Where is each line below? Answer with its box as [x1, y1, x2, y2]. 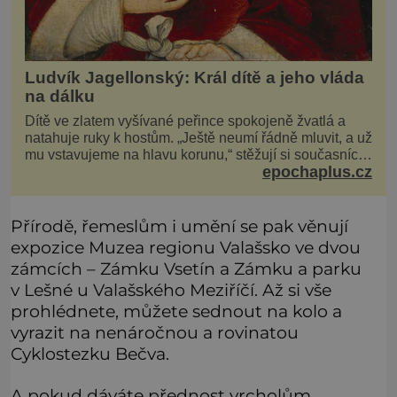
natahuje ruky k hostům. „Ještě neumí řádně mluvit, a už [25, 129, 372, 145]
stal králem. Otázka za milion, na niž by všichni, [25, 180, 320, 196]
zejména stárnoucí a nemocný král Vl [25, 197, 256, 213]
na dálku [25, 86, 95, 105]
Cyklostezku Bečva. [11, 343, 169, 365]
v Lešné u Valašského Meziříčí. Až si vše [11, 279, 331, 301]
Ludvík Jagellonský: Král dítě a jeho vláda [25, 67, 364, 87]
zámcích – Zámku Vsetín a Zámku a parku [11, 258, 362, 280]
